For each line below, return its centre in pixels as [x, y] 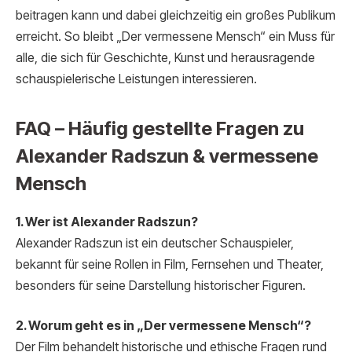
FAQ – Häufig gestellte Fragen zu [160, 128]
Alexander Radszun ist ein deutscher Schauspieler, [155, 243]
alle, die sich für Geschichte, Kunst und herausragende [165, 57]
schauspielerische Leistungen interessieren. [136, 79]
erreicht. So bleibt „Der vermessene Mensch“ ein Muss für [175, 36]
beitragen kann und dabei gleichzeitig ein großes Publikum [176, 15]
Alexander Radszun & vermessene [167, 156]
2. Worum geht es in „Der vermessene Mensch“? [163, 326]
